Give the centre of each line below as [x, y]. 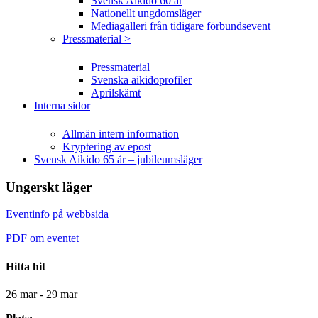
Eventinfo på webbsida [57, 214]
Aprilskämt [116, 93]
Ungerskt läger [49, 187]
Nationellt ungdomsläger [146, 13]
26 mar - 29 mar [42, 294]
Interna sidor [62, 105]
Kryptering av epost [107, 147]
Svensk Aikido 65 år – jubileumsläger [118, 159]
